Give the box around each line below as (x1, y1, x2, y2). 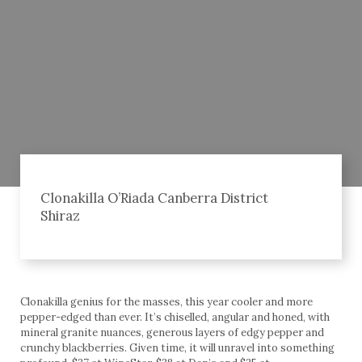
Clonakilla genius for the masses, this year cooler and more (20, 295, 313, 309)
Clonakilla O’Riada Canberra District (40, 189, 268, 208)
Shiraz (40, 207, 80, 225)
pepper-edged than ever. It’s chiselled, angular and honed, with (20, 310, 330, 325)
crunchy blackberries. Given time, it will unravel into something (20, 341, 335, 356)
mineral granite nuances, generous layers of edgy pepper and (20, 326, 324, 340)
